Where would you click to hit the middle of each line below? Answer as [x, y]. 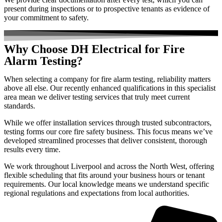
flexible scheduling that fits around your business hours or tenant [104, 175]
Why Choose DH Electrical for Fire [94, 49]
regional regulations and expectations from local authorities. [97, 193]
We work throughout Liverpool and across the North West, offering [109, 166]
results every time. [32, 150]
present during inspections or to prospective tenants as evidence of [107, 9]
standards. [20, 106]
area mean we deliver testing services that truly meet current [97, 97]
